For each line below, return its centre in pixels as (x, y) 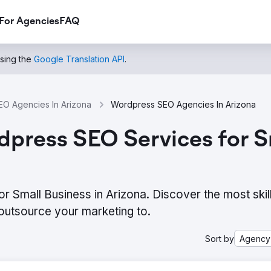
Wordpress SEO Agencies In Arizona (183, 104)
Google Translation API (79, 59)
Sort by (220, 238)
